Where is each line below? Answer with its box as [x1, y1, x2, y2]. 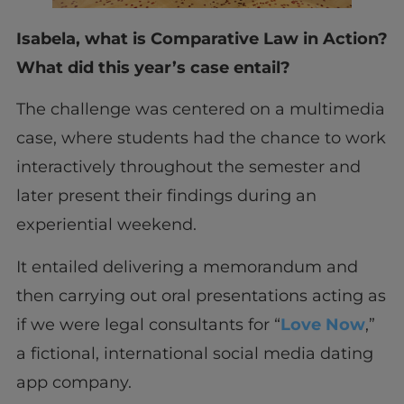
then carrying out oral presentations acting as [15, 285, 386, 306]
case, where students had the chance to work [15, 128, 386, 149]
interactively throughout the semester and [15, 157, 361, 178]
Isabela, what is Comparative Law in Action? [15, 28, 388, 49]
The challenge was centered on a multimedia [15, 99, 385, 120]
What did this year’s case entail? [15, 57, 295, 78]
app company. [15, 372, 136, 392]
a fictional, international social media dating [15, 343, 373, 363]
